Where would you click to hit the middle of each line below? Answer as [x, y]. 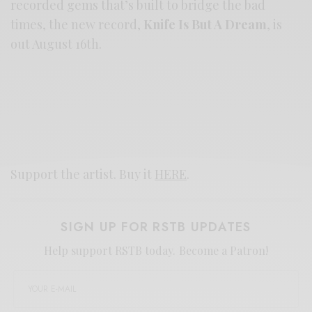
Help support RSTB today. [111, 250]
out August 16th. [56, 44]
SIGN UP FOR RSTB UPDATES [156, 227]
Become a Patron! [223, 250]
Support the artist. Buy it [83, 174]
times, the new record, [77, 24]
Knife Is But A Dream [205, 24]
